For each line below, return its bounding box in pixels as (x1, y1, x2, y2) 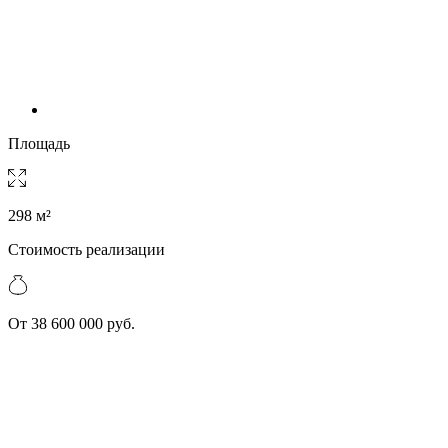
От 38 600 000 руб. (8, 315, 135, 333)
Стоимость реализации (8, 241, 165, 259)
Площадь (8, 135, 70, 153)
